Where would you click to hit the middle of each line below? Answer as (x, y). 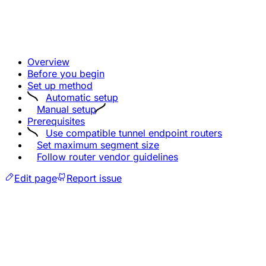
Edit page (36, 178)
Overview (48, 61)
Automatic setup (82, 97)
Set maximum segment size (98, 145)
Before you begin (66, 73)
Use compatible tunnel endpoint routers (134, 133)
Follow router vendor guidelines (107, 156)
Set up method (60, 85)
